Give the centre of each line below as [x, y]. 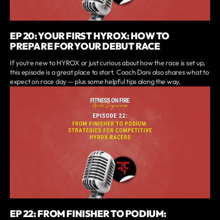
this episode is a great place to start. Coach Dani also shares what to [110, 72]
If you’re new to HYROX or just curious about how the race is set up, [108, 63]
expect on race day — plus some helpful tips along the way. [95, 82]
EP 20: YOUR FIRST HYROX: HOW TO [90, 36]
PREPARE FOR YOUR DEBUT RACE [85, 46]
